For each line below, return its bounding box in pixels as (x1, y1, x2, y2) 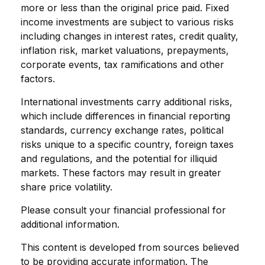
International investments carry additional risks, (21, 96, 232, 108)
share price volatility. (21, 181, 112, 193)
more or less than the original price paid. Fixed (21, 2, 229, 14)
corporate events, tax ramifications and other (21, 59, 224, 70)
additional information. (21, 218, 119, 230)
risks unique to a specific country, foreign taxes (21, 138, 234, 150)
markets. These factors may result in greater (21, 167, 221, 179)
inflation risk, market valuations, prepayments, (21, 44, 229, 56)
